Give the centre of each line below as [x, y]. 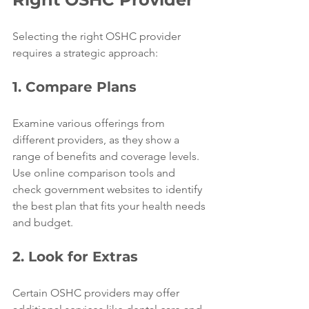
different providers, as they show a [97, 140]
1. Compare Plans [74, 87]
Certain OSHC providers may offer [97, 293]
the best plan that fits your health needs [110, 206]
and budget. [43, 222]
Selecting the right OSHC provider [98, 36]
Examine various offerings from [90, 123]
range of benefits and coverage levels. [107, 156]
